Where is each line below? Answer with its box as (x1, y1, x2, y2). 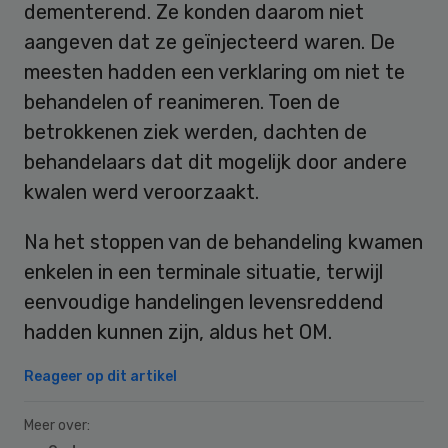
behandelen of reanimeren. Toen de (24, 89, 340, 114)
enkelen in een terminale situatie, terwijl (24, 259, 383, 284)
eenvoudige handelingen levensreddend (24, 289, 384, 314)
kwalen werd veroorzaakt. (24, 179, 259, 204)
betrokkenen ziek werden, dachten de (24, 119, 367, 144)
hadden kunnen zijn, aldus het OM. (24, 319, 332, 344)
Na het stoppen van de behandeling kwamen (24, 229, 423, 254)
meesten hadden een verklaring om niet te (24, 59, 405, 84)
